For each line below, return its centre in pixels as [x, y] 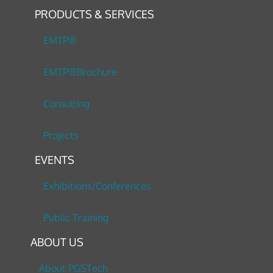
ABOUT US [57, 242]
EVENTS [55, 160]
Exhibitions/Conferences [97, 186]
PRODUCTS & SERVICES [95, 14]
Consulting [67, 104]
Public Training [76, 218]
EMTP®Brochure [80, 72]
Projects [61, 136]
